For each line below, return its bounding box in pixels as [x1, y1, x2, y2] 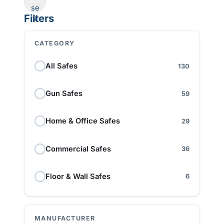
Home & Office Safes [45, 116, 120, 126]
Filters [24, 12, 54, 25]
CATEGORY [34, 39, 75, 47]
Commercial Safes [45, 144, 111, 153]
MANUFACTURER [34, 214, 95, 222]
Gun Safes [45, 89, 82, 98]
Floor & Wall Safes [45, 171, 110, 181]
